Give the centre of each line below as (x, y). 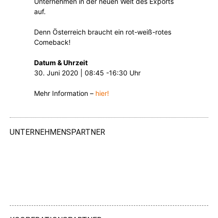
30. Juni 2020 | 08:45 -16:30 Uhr (87, 73)
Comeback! (52, 42)
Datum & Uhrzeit (61, 63)
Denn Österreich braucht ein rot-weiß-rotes (103, 32)
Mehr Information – (65, 93)
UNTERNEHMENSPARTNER (57, 132)
